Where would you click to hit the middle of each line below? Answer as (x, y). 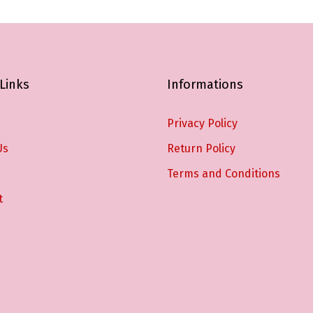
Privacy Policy (202, 124)
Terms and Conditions (224, 174)
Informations (205, 85)
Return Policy (201, 149)
